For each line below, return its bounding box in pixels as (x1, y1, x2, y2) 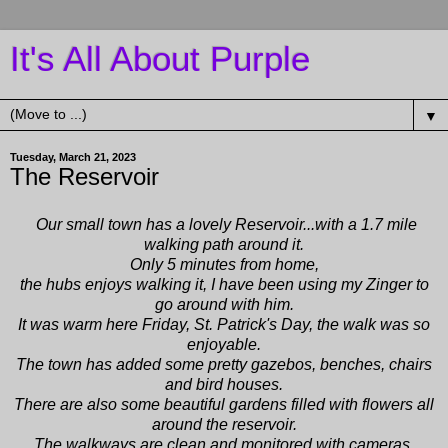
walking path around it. (144, 235, 304, 253)
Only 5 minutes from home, (129, 255, 319, 273)
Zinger (365, 275, 412, 293)
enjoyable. (187, 335, 261, 353)
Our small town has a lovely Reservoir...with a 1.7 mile (35, 215, 417, 233)
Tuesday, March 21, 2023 (10, 151, 136, 163)
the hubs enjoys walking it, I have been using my (19, 275, 366, 293)
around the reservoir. (151, 415, 297, 433)
